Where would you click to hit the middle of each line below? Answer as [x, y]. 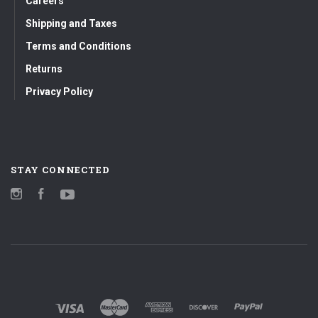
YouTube [95, 196]
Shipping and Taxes [71, 23]
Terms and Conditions [78, 46]
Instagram [47, 196]
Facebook [68, 196]
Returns [44, 68]
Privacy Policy [59, 91]
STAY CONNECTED [60, 169]
